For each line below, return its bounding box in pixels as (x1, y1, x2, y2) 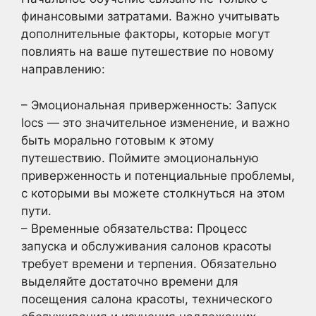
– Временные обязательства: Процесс (21, 221, 247, 236)
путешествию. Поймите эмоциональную (21, 150, 259, 165)
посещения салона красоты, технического (21, 291, 272, 306)
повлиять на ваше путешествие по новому (21, 44, 274, 59)
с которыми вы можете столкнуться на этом (21, 186, 285, 200)
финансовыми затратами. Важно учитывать (21, 9, 279, 23)
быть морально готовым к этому (21, 133, 214, 147)
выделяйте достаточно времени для (21, 274, 238, 288)
